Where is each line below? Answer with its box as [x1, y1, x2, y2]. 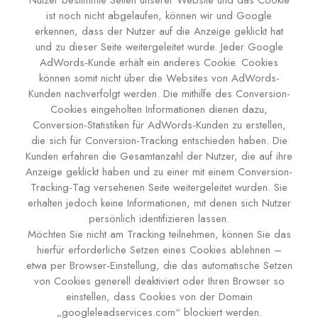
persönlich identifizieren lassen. [89, 211, 229, 226]
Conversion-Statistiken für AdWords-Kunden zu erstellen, [32, 117, 286, 133]
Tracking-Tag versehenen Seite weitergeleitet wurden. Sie [31, 180, 287, 195]
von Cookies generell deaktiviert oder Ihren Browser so [33, 273, 285, 289]
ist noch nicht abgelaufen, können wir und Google [46, 8, 272, 23]
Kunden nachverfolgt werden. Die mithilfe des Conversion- [28, 86, 290, 102]
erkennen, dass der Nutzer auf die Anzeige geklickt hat [35, 23, 283, 39]
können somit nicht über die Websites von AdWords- [38, 70, 280, 86]
